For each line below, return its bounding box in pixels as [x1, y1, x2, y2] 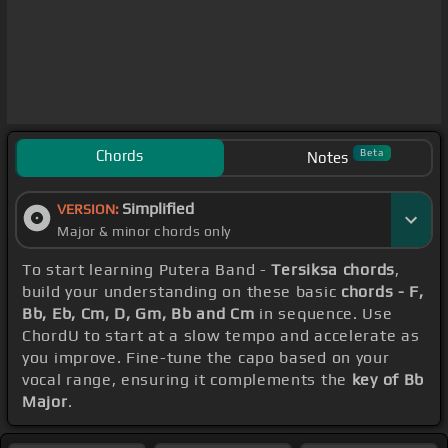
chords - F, [341, 282, 424, 302]
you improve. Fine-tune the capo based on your [22, 348, 390, 368]
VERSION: [57, 201, 122, 218]
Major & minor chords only [57, 223, 231, 240]
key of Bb [351, 370, 425, 390]
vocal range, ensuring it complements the [22, 370, 352, 390]
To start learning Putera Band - [22, 260, 272, 280]
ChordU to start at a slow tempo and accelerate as [22, 326, 420, 346]
